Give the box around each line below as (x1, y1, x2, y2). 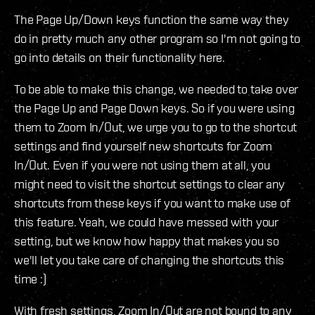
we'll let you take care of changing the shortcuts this (14, 252, 285, 268)
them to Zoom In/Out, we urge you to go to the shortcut (14, 120, 297, 135)
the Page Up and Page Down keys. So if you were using (14, 101, 295, 116)
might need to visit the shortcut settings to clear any (14, 176, 285, 192)
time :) (14, 271, 46, 287)
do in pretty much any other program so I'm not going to (14, 31, 301, 46)
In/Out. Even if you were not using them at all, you (14, 157, 270, 173)
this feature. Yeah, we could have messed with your (14, 214, 279, 230)
